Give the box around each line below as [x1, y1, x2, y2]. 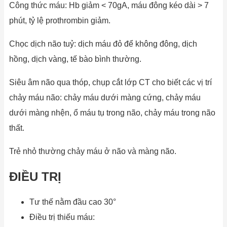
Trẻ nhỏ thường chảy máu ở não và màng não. [9, 147, 176, 156]
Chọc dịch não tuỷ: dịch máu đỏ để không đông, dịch [9, 40, 197, 49]
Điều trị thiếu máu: [29, 212, 95, 221]
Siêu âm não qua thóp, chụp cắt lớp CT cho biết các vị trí [9, 78, 212, 87]
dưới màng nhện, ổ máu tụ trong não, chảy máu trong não [9, 108, 215, 118]
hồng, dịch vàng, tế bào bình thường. [9, 55, 141, 64]
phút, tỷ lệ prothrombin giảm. [9, 16, 110, 25]
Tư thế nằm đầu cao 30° [29, 197, 116, 206]
